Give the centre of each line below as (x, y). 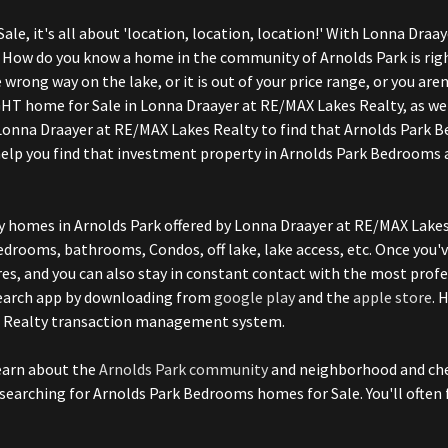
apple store (392, 296)
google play (254, 296)
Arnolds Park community (183, 368)
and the (324, 296)
